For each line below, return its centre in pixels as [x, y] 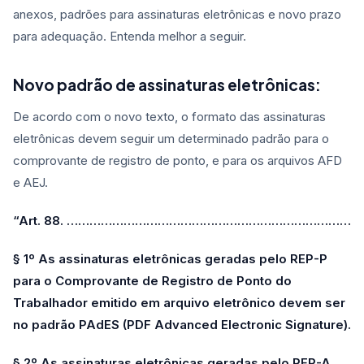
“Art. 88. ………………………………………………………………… [182, 221]
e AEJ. [30, 183]
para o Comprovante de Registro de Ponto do [152, 281]
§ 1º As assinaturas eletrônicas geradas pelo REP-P [170, 259]
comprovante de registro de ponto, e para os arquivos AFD [178, 161]
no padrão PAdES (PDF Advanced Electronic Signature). [182, 325]
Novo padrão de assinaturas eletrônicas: [167, 85]
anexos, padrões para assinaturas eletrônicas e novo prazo [177, 15]
